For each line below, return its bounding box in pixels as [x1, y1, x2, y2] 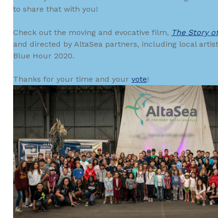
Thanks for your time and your [13, 74, 131, 84]
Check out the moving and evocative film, [13, 28, 171, 37]
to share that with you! [13, 4, 98, 14]
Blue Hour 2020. [13, 51, 74, 61]
